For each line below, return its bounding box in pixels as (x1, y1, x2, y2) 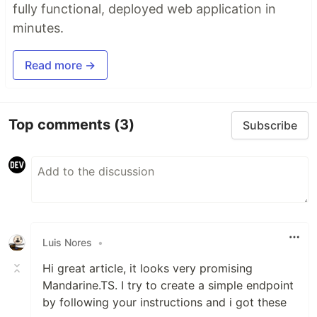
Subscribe (243, 117, 297, 132)
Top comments (8, 116, 114, 134)
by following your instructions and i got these (42, 294, 287, 309)
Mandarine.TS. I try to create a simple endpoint (42, 277, 294, 292)
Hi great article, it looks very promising (42, 260, 253, 275)
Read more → (25, 57, 96, 72)
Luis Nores (42, 236, 92, 249)
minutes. (13, 20, 64, 35)
